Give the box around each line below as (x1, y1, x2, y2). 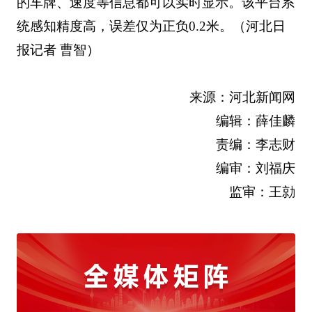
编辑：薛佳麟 (216, 113, 296, 128)
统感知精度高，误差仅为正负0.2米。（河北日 (16, 18, 286, 33)
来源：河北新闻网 (189, 89, 296, 104)
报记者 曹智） (16, 42, 100, 57)
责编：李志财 (216, 136, 296, 152)
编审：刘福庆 (216, 160, 296, 175)
